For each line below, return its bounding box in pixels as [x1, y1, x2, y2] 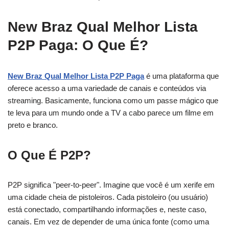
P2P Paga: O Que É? [8, 37, 148, 53]
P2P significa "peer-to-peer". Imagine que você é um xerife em [8, 180, 215, 189]
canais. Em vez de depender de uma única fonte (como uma [8, 217, 209, 226]
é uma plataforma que [144, 72, 219, 80]
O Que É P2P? [8, 148, 91, 162]
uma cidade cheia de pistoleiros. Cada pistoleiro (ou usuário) [8, 193, 208, 201]
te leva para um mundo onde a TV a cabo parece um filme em [8, 108, 214, 117]
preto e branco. [8, 121, 58, 129]
